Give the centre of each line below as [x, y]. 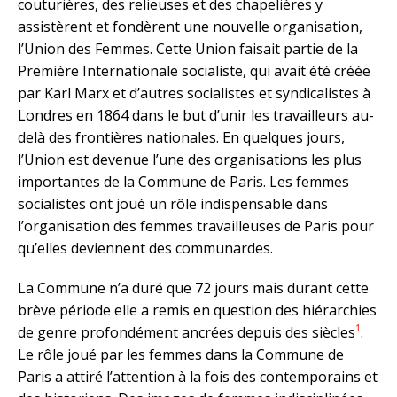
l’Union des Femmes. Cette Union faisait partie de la [188, 48]
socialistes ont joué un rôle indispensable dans [173, 203]
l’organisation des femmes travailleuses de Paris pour [196, 226]
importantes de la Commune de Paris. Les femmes [183, 181]
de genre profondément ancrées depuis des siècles [187, 332]
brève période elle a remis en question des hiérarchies [197, 310]
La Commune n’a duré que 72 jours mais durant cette [193, 288]
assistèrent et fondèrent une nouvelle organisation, [190, 26]
